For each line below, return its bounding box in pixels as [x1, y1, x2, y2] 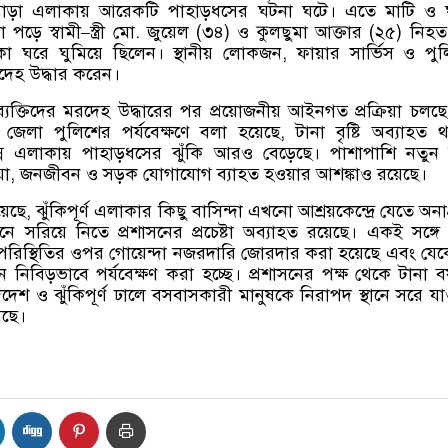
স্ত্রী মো [90, 21, 135, 44]
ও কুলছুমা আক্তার [237, 21, 363, 44]
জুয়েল [146, 21, 189, 44]
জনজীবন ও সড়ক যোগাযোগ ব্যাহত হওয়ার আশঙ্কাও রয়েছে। [20, 163, 427, 186]
